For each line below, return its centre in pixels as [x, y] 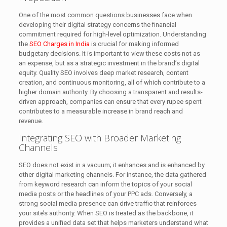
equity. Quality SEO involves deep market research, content [103, 73]
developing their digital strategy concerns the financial [97, 25]
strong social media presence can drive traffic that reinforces [107, 204]
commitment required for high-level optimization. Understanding [112, 34]
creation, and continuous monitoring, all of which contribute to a [112, 83]
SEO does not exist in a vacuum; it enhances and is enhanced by [111, 165]
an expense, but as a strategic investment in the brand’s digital [109, 63]
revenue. [31, 121]
